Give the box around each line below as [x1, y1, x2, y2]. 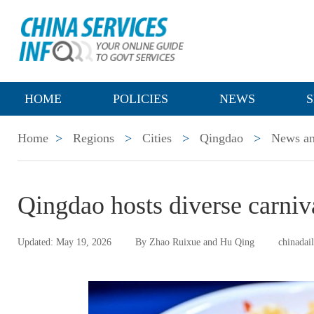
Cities [142, 131, 172, 145]
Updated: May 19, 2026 [18, 237, 111, 247]
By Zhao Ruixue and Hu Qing [135, 237, 254, 247]
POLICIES [113, 92, 168, 106]
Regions [73, 131, 114, 145]
